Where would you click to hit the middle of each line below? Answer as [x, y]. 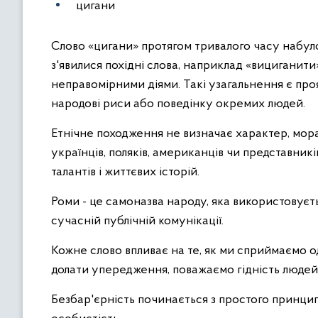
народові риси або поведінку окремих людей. [178, 104]
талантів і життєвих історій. [125, 172]
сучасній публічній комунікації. [137, 221]
